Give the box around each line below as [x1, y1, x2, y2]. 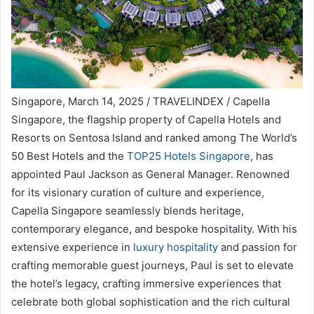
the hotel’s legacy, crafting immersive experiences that [11, 276, 281, 290]
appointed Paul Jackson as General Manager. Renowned [11, 167, 289, 181]
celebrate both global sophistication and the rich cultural [11, 294, 290, 308]
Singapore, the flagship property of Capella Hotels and [11, 112, 281, 126]
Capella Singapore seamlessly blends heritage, [11, 203, 244, 217]
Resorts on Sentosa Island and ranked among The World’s [11, 130, 297, 144]
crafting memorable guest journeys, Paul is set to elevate [11, 258, 294, 272]
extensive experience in [11, 240, 133, 254]
